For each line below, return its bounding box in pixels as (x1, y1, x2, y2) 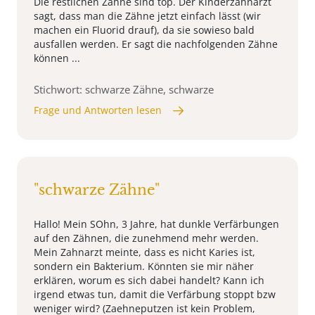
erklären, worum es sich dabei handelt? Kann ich (34, 274, 264, 288)
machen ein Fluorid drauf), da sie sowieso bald (34, 23, 255, 37)
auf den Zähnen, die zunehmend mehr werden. (34, 231, 259, 245)
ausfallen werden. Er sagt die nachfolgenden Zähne (34, 37, 278, 51)
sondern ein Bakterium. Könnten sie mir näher (34, 259, 254, 274)
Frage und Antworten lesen (34, 103, 162, 117)
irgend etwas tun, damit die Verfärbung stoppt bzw (34, 288, 276, 302)
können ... (34, 51, 80, 65)
